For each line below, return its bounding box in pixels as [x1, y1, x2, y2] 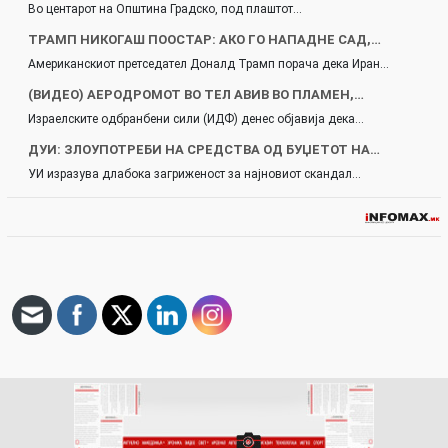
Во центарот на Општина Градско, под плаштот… [28, 2, 302, 16]
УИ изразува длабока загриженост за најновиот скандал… [28, 167, 361, 181]
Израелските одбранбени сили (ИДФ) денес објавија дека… [28, 112, 364, 126]
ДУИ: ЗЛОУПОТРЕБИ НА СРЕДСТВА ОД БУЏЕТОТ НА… [28, 142, 380, 157]
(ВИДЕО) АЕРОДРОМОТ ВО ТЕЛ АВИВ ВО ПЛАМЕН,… [28, 87, 364, 102]
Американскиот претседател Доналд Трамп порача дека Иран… [28, 57, 389, 71]
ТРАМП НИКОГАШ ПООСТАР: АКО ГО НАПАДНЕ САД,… [28, 32, 381, 47]
